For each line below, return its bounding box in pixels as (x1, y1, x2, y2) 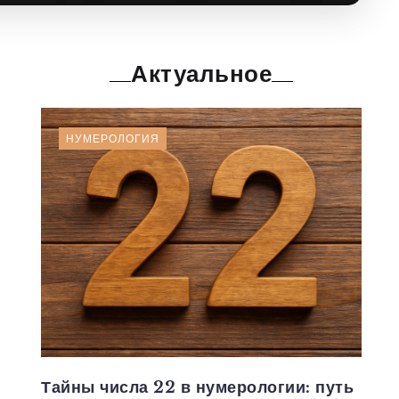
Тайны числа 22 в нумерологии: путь (41, 377, 354, 397)
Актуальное (131, 59, 272, 88)
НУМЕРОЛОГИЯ (66, 130, 159, 146)
